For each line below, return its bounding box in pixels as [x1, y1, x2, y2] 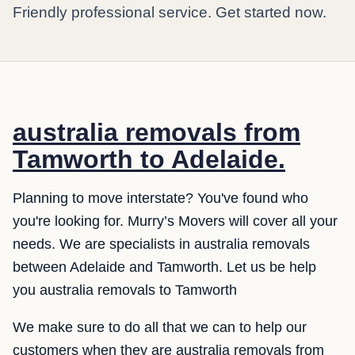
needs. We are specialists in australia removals [13, 236, 310, 252]
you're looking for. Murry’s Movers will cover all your [13, 213, 338, 229]
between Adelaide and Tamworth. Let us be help [13, 259, 316, 275]
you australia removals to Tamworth [13, 282, 237, 298]
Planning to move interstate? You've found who [13, 190, 308, 206]
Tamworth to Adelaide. [13, 145, 285, 174]
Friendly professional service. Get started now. [13, 4, 326, 21]
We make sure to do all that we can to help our [13, 319, 307, 335]
